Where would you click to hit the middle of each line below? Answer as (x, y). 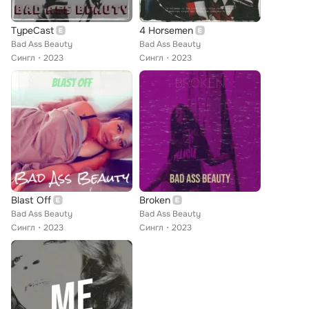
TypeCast (32, 30)
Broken (155, 200)
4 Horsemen (166, 30)
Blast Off (31, 200)
